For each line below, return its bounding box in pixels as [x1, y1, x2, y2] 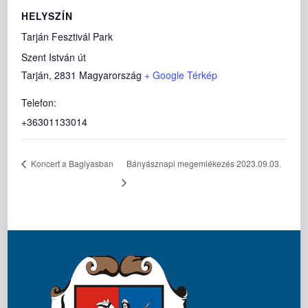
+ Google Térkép [144, 67, 218, 82]
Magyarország [79, 67, 142, 82]
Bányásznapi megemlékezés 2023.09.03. [126, 157, 281, 169]
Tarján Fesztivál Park [21, 29, 113, 43]
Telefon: [21, 95, 57, 109]
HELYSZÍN [21, 8, 74, 23]
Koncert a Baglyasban [29, 157, 114, 169]
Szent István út [21, 49, 87, 64]
